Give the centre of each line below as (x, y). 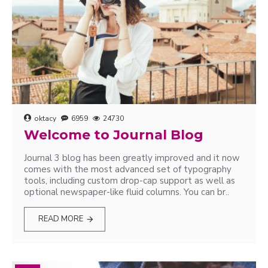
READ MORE (61, 219)
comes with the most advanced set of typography (128, 169)
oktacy (45, 118)
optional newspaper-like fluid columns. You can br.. (127, 192)
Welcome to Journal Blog (114, 135)
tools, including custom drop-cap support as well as (130, 181)
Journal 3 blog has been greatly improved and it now (132, 158)
